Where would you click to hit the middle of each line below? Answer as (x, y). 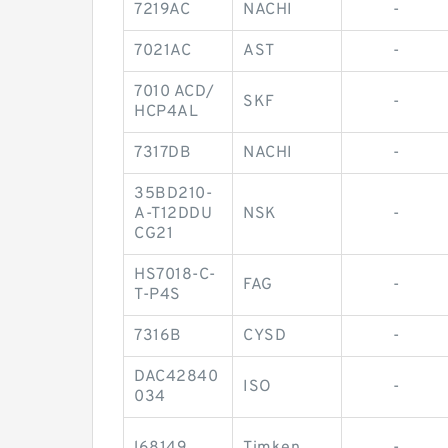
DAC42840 (176, 377)
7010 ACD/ (174, 92)
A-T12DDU (173, 214)
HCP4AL (166, 112)
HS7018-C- (175, 275)
